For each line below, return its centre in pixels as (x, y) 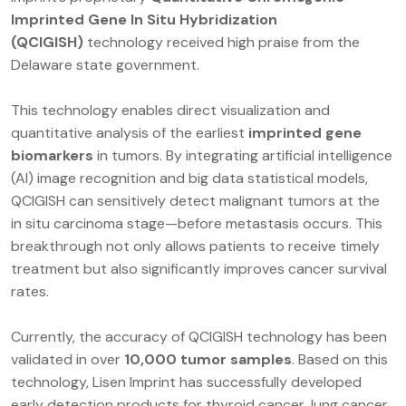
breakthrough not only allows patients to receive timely (195, 246)
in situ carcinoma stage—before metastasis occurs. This (197, 224)
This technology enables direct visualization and (170, 111)
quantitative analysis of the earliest (130, 133)
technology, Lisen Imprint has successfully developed (186, 382)
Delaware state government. (105, 65)
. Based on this (340, 360)
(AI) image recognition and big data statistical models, (189, 179)
